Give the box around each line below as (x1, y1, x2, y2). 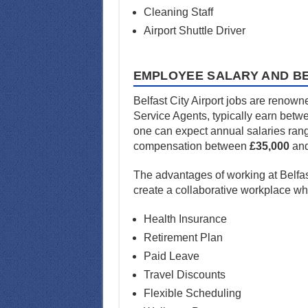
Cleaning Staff (143, 5, 213, 18)
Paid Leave (143, 250, 199, 262)
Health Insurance (143, 212, 227, 225)
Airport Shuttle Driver (143, 24, 245, 36)
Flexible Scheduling (143, 287, 241, 299)
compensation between (133, 140, 250, 152)
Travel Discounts (143, 268, 225, 280)
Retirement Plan (143, 231, 223, 243)
